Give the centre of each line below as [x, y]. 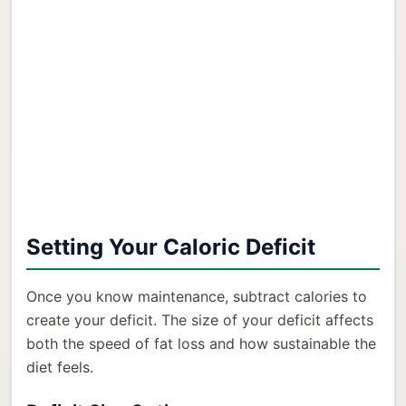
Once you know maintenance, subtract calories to [197, 296]
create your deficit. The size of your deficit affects [200, 319]
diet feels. [60, 367]
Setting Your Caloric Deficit [171, 246]
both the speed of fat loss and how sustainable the [201, 343]
